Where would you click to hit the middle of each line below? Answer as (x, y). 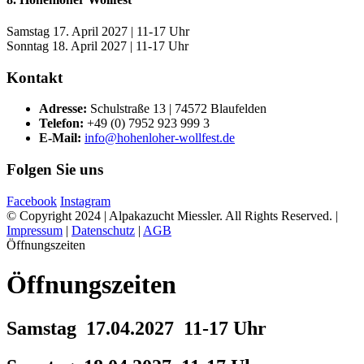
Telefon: (61, 123)
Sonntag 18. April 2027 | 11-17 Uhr (97, 45)
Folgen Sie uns (55, 170)
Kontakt (35, 77)
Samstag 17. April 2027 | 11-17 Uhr (98, 31)
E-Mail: (60, 138)
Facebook (32, 201)
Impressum (35, 230)
